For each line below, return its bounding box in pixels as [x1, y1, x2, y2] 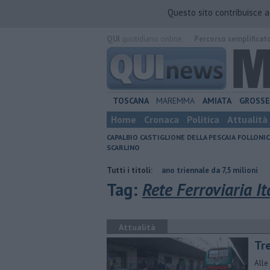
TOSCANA [112, 95, 149, 106]
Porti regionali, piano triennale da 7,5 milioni [48, 165, 207, 175]
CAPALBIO [107, 133, 138, 142]
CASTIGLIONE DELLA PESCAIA [140, 133, 236, 142]
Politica [187, 113, 219, 125]
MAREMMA [156, 95, 195, 106]
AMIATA [202, 95, 232, 106]
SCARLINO [107, 143, 140, 152]
